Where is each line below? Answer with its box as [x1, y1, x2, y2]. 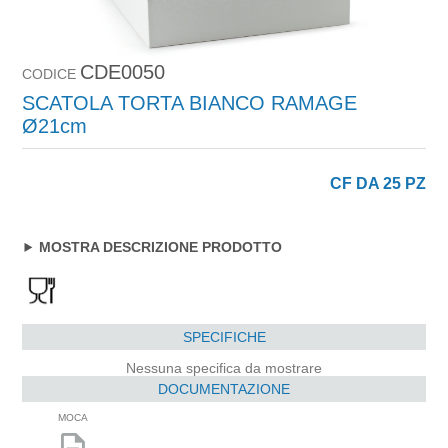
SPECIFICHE [182, 328, 266, 345]
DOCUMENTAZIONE [158, 380, 290, 397]
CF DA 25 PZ [329, 173, 426, 192]
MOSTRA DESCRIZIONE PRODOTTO [39, 238, 283, 255]
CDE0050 [80, 60, 166, 83]
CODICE [22, 65, 77, 82]
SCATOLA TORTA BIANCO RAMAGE [22, 91, 358, 114]
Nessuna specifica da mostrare [126, 359, 322, 376]
